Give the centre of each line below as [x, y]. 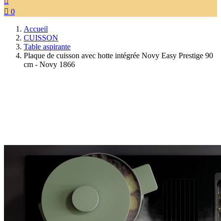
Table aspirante [47, 47]
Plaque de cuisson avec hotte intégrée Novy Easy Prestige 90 [118, 55]
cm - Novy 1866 [49, 64]
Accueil [36, 29]
